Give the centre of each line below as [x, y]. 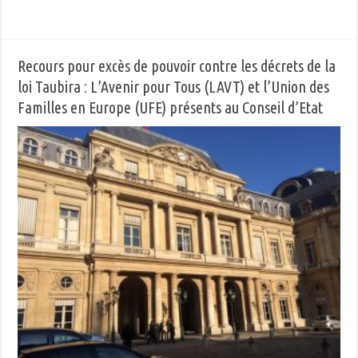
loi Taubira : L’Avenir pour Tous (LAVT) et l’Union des [174, 86]
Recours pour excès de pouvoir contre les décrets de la [177, 66]
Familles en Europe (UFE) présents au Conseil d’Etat [171, 107]
